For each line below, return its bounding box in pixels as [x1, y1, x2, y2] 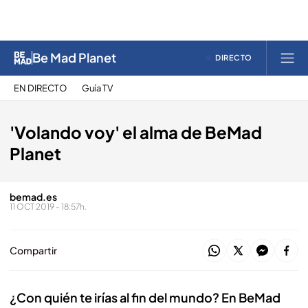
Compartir [10, 244, 57, 256]
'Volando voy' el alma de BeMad [10, 122, 262, 142]
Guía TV [82, 82, 113, 93]
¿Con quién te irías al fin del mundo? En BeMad [10, 289, 280, 305]
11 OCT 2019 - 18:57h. [10, 201, 87, 212]
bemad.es [10, 190, 57, 203]
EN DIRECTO [14, 82, 67, 93]
